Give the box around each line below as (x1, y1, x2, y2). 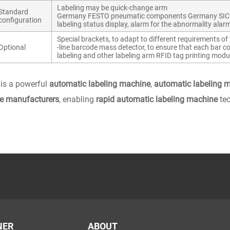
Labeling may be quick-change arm (57, 4, 167, 12)
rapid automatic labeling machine (96, 94, 218, 104)
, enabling (59, 94, 96, 104)
